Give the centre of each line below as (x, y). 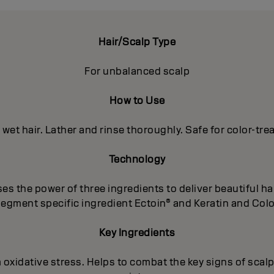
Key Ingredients (137, 233)
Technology (137, 160)
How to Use (137, 101)
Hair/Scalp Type (137, 42)
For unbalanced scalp (137, 72)
